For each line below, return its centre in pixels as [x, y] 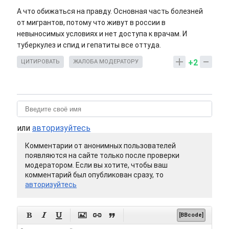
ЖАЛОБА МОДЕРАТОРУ [106, 62]
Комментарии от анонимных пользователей [100, 146]
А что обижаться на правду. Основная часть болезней [110, 12]
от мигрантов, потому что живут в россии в [91, 23]
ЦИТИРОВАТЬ [40, 62]
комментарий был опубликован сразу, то [94, 175]
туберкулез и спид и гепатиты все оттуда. [89, 45]
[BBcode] [191, 215]
